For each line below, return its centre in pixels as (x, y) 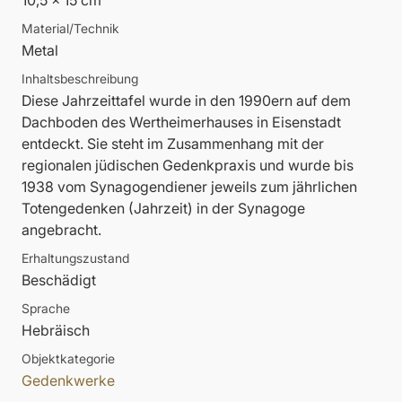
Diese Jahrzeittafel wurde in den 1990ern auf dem (186, 101)
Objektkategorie (68, 359)
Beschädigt (59, 280)
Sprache (46, 309)
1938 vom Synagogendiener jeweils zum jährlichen (189, 187)
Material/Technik (70, 29)
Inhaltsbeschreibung (80, 79)
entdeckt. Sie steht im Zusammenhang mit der (173, 144)
